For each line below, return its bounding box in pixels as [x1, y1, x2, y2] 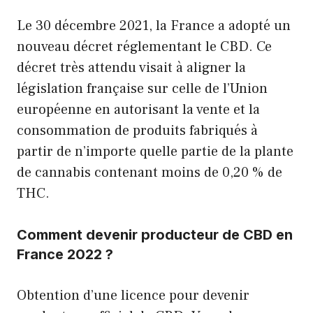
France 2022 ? [17, 245, 113, 263]
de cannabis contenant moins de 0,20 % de [17, 163, 282, 182]
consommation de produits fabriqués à [17, 121, 258, 140]
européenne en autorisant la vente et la [17, 100, 260, 119]
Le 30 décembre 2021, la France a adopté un [17, 16, 291, 35]
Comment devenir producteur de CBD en [17, 226, 293, 243]
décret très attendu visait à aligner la [17, 58, 246, 77]
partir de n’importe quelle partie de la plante [17, 142, 293, 161]
